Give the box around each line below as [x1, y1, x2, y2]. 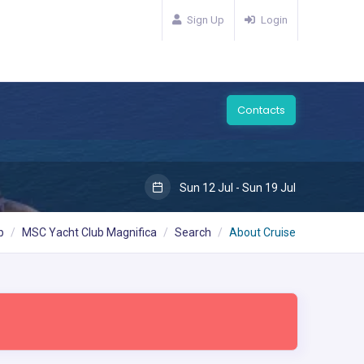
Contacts [237, 102, 285, 118]
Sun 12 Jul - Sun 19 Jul [177, 181, 296, 194]
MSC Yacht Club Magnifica [22, 226, 157, 239]
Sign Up [187, 14, 224, 26]
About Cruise [229, 226, 296, 239]
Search [175, 226, 211, 239]
